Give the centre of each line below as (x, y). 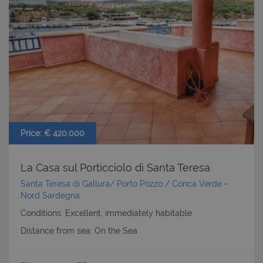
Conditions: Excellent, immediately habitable (106, 213)
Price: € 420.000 (53, 133)
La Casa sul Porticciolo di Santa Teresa (115, 167)
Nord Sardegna (50, 195)
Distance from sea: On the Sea (79, 230)
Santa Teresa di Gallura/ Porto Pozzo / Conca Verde (121, 183)
